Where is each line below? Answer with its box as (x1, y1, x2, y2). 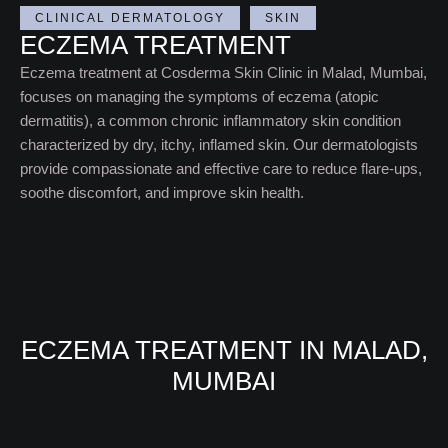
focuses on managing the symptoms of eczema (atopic (20, 88, 379, 105)
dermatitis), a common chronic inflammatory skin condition (20, 112, 401, 129)
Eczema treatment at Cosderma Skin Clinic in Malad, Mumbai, (20, 64, 427, 81)
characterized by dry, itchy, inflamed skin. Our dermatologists (20, 136, 418, 153)
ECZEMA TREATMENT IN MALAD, (20, 335, 428, 365)
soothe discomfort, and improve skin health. (20, 184, 304, 201)
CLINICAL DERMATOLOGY (35, 11, 225, 25)
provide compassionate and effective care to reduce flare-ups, (20, 160, 422, 177)
